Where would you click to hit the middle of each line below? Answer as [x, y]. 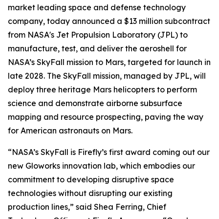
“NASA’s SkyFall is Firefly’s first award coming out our [109, 152]
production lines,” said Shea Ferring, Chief [87, 207]
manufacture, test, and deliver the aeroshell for [97, 48]
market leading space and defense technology [97, 7]
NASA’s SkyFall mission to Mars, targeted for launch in [109, 62]
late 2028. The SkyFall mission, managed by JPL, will [107, 76]
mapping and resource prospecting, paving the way [106, 117]
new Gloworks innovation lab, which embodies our [101, 166]
